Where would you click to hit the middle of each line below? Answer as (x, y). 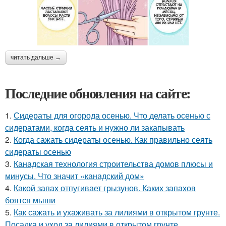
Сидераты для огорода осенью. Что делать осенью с (112, 115)
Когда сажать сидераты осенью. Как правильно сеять (113, 139)
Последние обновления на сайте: (98, 93)
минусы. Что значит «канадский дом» (75, 176)
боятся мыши (30, 200)
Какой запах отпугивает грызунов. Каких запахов (105, 188)
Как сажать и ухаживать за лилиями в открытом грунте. (117, 212)
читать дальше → (36, 57)
